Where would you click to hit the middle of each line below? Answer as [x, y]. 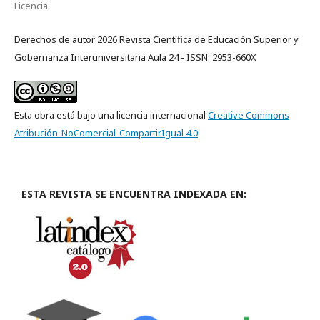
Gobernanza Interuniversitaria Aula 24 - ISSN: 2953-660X [135, 57]
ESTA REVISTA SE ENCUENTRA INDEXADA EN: [134, 194]
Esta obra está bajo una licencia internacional [111, 115]
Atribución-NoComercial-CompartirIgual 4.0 [106, 133]
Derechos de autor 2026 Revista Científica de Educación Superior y [156, 40]
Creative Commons [249, 115]
